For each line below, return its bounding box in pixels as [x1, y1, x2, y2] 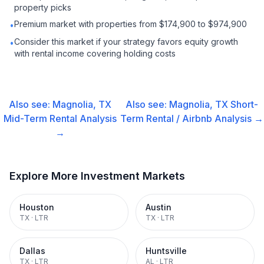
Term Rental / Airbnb [120, 113, 213, 124]
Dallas [19, 246, 45, 256]
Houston [19, 202, 54, 212]
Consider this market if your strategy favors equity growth [14, 37, 238, 47]
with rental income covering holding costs [14, 48, 176, 58]
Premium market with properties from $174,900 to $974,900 [14, 19, 247, 29]
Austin [146, 202, 171, 212]
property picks [14, 2, 71, 12]
